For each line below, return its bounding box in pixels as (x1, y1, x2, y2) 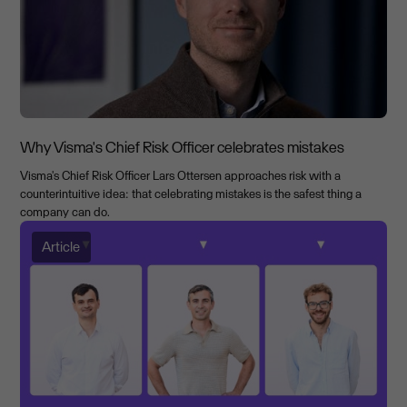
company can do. (20, 203, 111, 220)
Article (42, 238, 81, 256)
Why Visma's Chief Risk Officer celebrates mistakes (20, 136, 345, 157)
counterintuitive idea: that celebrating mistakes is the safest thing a (20, 184, 362, 202)
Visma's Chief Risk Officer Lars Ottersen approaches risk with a (20, 166, 342, 184)
